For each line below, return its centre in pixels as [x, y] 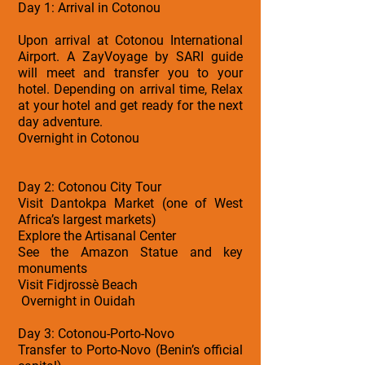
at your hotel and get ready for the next [130, 105]
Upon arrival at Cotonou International [130, 40]
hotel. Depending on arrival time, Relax [130, 89]
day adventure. [60, 121]
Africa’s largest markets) [87, 219]
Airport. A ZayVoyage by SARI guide [130, 56]
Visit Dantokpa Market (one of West [130, 203]
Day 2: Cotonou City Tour [90, 187]
